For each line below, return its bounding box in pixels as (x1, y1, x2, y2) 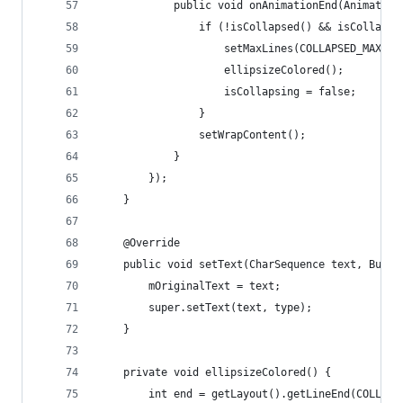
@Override (98, 237, 180, 249)
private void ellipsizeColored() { (98, 366, 331, 379)
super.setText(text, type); (98, 301, 312, 314)
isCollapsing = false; (98, 85, 356, 98)
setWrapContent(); (98, 129, 306, 141)
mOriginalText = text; (98, 280, 281, 292)
